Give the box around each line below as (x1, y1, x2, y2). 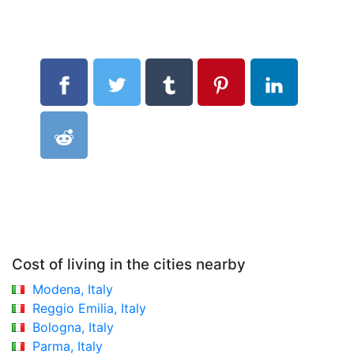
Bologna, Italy (32, 318, 114, 335)
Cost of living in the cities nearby (12, 254, 246, 273)
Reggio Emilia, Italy (32, 299, 146, 316)
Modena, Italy (32, 281, 113, 297)
